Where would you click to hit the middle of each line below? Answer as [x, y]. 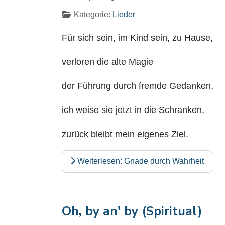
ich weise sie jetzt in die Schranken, [133, 110]
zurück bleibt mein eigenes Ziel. [125, 134]
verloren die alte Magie [107, 62]
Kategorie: [92, 14]
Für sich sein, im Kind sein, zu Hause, [137, 37]
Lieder [124, 14]
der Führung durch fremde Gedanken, [138, 86]
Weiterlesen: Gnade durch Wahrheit [140, 161]
